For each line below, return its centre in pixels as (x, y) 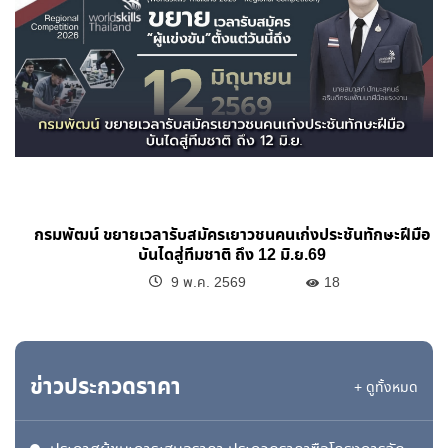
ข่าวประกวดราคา (105, 387)
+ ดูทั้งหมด (385, 387)
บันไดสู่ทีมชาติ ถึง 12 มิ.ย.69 (231, 254)
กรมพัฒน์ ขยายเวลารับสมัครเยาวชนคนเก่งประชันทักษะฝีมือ (231, 234)
